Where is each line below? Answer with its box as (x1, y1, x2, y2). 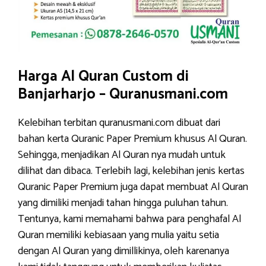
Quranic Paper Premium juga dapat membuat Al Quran (18, 178, 248, 196)
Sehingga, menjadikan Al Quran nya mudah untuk (18, 146, 226, 164)
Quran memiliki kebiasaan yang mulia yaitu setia (18, 226, 219, 244)
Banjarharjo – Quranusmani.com (18, 82, 228, 107)
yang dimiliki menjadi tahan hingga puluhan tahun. (18, 194, 228, 212)
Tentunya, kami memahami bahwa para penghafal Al (18, 210, 241, 228)
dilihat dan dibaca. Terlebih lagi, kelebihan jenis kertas (18, 162, 245, 180)
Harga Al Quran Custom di (18, 64, 189, 89)
